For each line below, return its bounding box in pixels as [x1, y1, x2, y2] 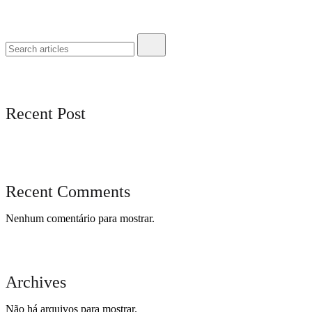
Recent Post [6, 104, 86, 123]
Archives [6, 272, 66, 291]
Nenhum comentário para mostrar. [6, 212, 155, 224]
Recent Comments [6, 182, 130, 201]
